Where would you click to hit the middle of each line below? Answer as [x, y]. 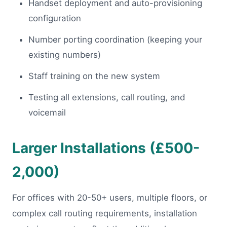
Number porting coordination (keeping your [115, 40]
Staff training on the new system [94, 76]
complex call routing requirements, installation [105, 214]
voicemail [47, 113]
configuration [55, 18]
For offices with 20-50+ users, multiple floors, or [110, 198]
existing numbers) [65, 55]
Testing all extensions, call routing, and [107, 98]
